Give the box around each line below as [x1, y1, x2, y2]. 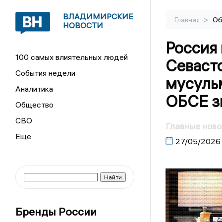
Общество [15, 100, 54, 110]
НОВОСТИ [63, 20, 104, 30]
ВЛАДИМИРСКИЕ [63, 11, 134, 21]
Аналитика [15, 84, 54, 94]
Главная [174, 15, 201, 24]
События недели [15, 68, 76, 78]
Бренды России [15, 205, 97, 219]
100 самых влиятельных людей [15, 52, 128, 62]
